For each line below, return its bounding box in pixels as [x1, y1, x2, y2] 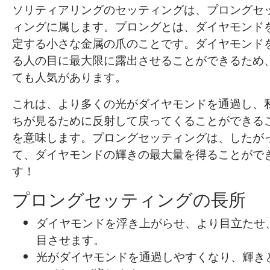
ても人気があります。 [12, 69, 127, 85]
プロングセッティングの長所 [12, 187, 246, 211]
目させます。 [36, 231, 105, 248]
